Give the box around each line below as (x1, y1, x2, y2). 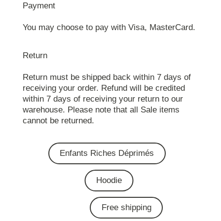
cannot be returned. (22, 115, 94, 125)
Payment (22, 1, 55, 11)
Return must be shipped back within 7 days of (22, 72, 191, 82)
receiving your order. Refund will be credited (22, 83, 185, 93)
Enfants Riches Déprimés (60, 148, 154, 158)
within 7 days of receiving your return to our (22, 94, 183, 104)
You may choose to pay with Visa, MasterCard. (22, 23, 195, 33)
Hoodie (96, 175, 122, 185)
